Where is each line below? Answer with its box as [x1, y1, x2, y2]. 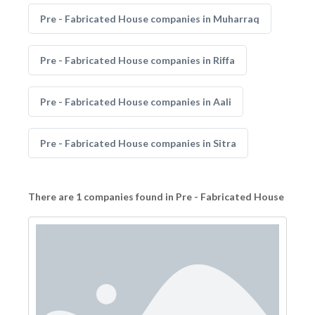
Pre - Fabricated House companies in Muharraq [40, 13, 259, 25]
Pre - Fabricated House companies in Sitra [40, 137, 236, 149]
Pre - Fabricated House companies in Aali [40, 96, 231, 108]
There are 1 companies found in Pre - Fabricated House [28, 191, 284, 202]
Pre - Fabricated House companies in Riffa [40, 54, 235, 66]
